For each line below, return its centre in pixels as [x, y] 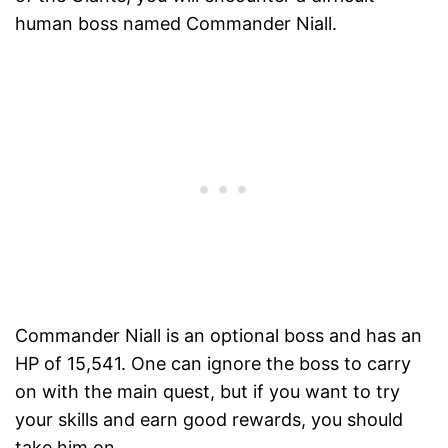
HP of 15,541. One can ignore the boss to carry [213, 364]
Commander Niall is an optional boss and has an [218, 336]
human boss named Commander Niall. [176, 24]
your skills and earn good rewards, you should [209, 420]
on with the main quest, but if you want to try [207, 392]
